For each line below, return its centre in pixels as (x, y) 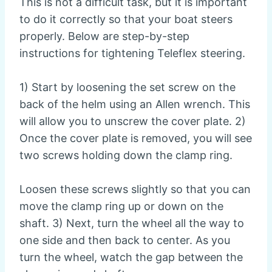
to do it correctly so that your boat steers (126, 19)
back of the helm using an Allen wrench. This (135, 104)
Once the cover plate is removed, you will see (136, 138)
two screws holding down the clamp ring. (126, 155)
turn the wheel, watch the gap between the (131, 257)
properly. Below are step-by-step (104, 36)
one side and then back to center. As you (125, 240)
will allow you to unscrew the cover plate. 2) (133, 121)
